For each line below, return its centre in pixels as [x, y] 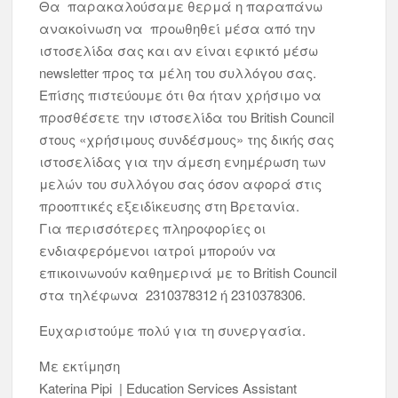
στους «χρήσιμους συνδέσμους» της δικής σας [187, 139]
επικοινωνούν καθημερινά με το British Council [188, 272]
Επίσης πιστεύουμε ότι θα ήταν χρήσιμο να [181, 95]
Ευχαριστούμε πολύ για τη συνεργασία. [173, 330]
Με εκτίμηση [80, 366]
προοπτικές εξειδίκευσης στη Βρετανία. [170, 206]
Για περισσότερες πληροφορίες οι [153, 228]
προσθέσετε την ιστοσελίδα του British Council [187, 117]
